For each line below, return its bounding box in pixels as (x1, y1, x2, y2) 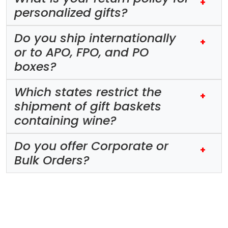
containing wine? (14, 111, 117, 129)
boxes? (14, 58, 56, 75)
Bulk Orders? (14, 151, 90, 168)
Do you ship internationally (14, 29, 176, 46)
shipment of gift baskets (14, 97, 161, 115)
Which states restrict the (14, 83, 161, 100)
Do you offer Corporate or (14, 137, 168, 154)
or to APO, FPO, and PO (14, 43, 149, 61)
